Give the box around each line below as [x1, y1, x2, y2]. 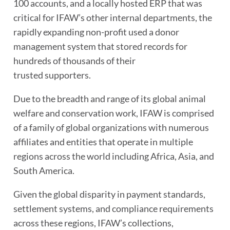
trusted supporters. [13, 69, 91, 81]
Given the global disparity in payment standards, [13, 188, 205, 200]
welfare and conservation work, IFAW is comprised [13, 107, 214, 119]
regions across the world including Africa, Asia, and [13, 150, 214, 162]
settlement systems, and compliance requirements [13, 203, 214, 214]
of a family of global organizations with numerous [13, 122, 209, 133]
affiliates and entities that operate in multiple [13, 136, 193, 147]
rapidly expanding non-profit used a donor [13, 26, 179, 37]
